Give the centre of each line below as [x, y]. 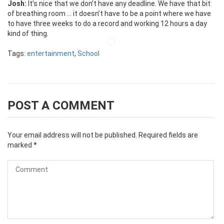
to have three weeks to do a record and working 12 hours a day [107, 23]
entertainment [51, 53]
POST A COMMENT [61, 105]
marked [20, 145]
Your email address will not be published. [72, 135]
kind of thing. [28, 33]
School [88, 53]
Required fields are [168, 135]
